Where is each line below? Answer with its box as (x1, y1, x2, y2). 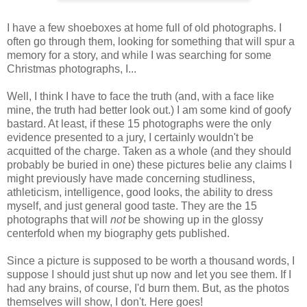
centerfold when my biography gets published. (7, 227, 230, 239)
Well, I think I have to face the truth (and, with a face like (7, 90, 274, 102)
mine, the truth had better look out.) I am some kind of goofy (7, 103, 291, 116)
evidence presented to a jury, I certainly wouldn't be (7, 131, 254, 143)
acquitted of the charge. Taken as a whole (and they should (7, 145, 291, 157)
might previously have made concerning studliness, (7, 172, 255, 184)
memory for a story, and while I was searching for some (7, 49, 271, 61)
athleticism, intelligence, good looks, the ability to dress (7, 186, 273, 198)
